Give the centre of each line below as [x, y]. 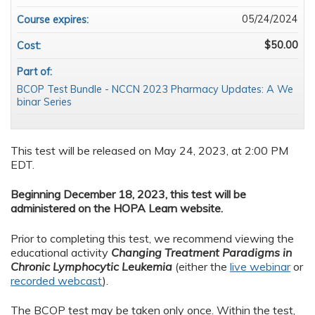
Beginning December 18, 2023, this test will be [128, 194]
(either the [202, 266]
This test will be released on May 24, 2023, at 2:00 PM [149, 151]
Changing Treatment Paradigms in [201, 252]
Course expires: [54, 20]
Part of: [36, 72]
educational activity [61, 252]
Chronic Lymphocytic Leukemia [93, 266]
